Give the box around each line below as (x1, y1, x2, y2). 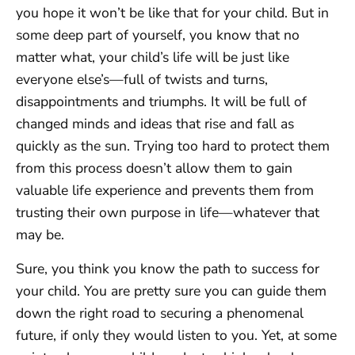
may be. (16, 225, 64, 245)
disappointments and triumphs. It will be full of (16, 92, 307, 112)
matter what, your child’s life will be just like (16, 48, 289, 67)
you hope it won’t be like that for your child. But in (16, 3, 329, 23)
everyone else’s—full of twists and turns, (16, 70, 268, 90)
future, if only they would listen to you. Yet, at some (16, 325, 337, 345)
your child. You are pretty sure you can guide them (16, 281, 326, 300)
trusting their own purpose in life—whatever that (16, 203, 319, 223)
